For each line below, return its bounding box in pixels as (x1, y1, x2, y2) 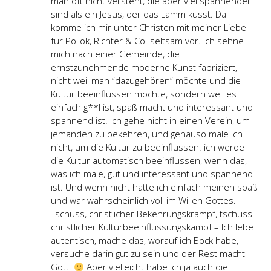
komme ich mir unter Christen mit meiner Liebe (51, 21, 246, 34)
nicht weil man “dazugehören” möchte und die (51, 74, 241, 87)
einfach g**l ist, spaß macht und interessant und (51, 101, 253, 114)
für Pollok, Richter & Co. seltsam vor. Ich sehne (51, 34, 244, 47)
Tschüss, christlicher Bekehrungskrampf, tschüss (51, 207, 252, 220)
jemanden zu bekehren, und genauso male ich (51, 128, 243, 140)
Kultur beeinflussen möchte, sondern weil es (51, 88, 237, 100)
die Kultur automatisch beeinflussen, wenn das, (51, 154, 247, 167)
